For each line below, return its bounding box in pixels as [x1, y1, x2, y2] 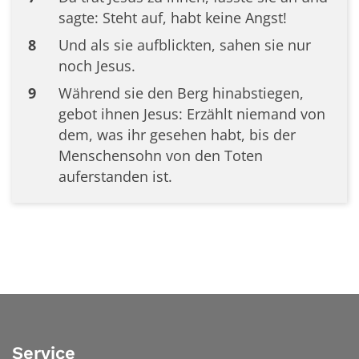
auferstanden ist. [58, 167, 172, 186]
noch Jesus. [58, 56, 135, 75]
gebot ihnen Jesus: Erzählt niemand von [58, 104, 325, 123]
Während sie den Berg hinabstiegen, [58, 83, 304, 103]
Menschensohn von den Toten [58, 146, 263, 165]
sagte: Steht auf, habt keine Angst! [58, 8, 287, 27]
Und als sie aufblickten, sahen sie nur [58, 35, 311, 54]
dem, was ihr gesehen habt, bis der [58, 125, 296, 144]
